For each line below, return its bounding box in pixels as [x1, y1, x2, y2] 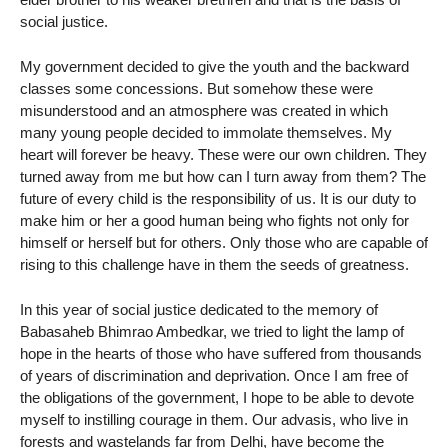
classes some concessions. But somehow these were [20, 80, 373, 97]
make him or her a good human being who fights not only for [20, 212, 409, 229]
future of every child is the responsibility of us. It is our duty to [20, 190, 416, 207]
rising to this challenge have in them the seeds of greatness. [20, 256, 409, 273]
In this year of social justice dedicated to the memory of [20, 300, 378, 318]
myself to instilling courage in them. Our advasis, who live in [20, 410, 408, 428]
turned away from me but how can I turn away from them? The [20, 168, 426, 185]
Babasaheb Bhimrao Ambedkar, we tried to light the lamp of [20, 322, 404, 340]
